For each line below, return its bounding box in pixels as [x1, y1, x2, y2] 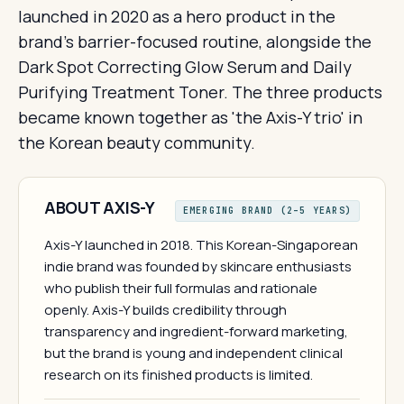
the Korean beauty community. [18, 132, 255, 153]
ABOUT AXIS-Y [44, 197, 155, 218]
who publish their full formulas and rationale [44, 279, 317, 298]
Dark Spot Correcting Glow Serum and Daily [18, 56, 352, 78]
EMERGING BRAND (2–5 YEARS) [182, 205, 352, 216]
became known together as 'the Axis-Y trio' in [18, 106, 363, 128]
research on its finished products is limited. [44, 365, 313, 384]
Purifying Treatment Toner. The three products [18, 81, 382, 103]
